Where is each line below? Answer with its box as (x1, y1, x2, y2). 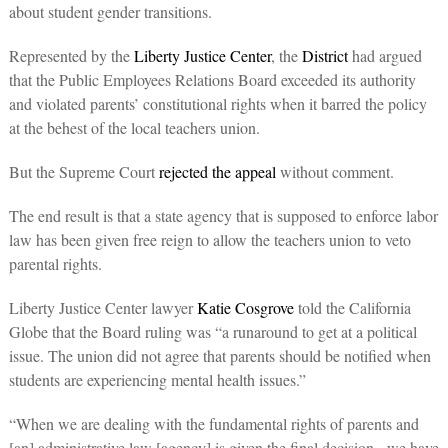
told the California (293, 297, 411, 319)
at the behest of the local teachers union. (8, 117, 265, 139)
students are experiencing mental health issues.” (8, 369, 306, 391)
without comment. (275, 161, 399, 183)
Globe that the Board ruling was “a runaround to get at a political (8, 321, 417, 343)
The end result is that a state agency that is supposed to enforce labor (8, 205, 438, 227)
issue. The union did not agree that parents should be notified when (8, 345, 431, 367)
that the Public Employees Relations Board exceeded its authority (8, 69, 416, 91)
